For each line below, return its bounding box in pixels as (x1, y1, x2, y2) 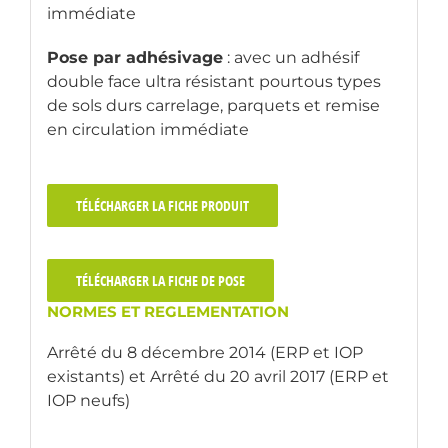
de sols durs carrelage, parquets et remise (46, 96, 380, 116)
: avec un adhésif (222, 48, 359, 68)
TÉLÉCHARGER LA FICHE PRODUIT (75, 196, 249, 216)
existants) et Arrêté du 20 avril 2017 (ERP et (46, 367, 389, 387)
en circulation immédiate (46, 120, 249, 140)
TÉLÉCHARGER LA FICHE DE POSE (75, 271, 245, 291)
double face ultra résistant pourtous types (46, 72, 381, 92)
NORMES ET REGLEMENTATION (46, 302, 289, 322)
